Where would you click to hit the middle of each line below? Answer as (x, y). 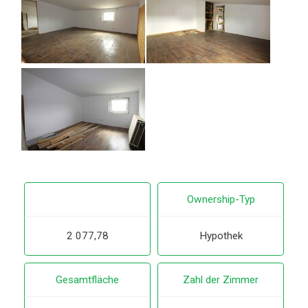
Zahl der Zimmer (221, 280)
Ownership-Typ (221, 199)
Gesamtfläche (87, 280)
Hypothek (221, 235)
